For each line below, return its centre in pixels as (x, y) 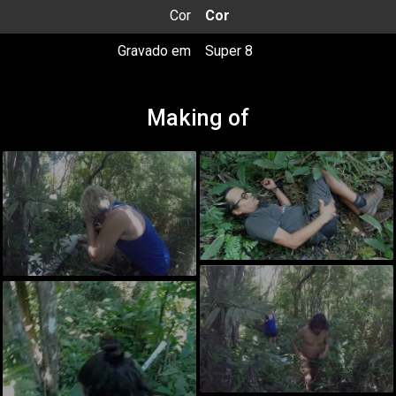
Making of (198, 118)
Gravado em (154, 51)
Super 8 (229, 51)
